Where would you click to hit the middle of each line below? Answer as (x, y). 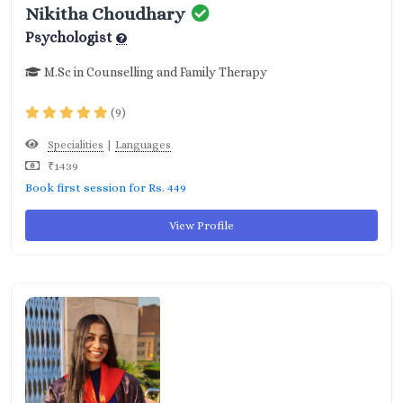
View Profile (201, 225)
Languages (143, 145)
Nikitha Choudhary (105, 14)
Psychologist (71, 37)
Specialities (76, 145)
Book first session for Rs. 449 (106, 188)
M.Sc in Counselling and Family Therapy (154, 72)
